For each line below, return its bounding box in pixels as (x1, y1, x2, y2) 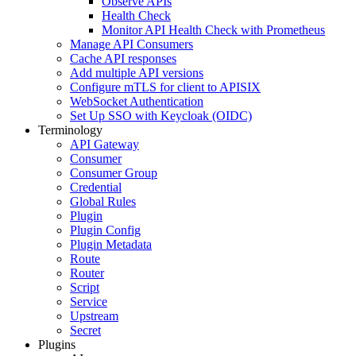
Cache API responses (70, 52, 176, 65)
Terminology (38, 123, 103, 137)
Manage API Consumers (70, 37, 193, 51)
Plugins (38, 338, 75, 351)
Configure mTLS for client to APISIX (70, 80, 261, 94)
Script (70, 281, 99, 294)
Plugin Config (70, 223, 141, 237)
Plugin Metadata (70, 238, 152, 251)
